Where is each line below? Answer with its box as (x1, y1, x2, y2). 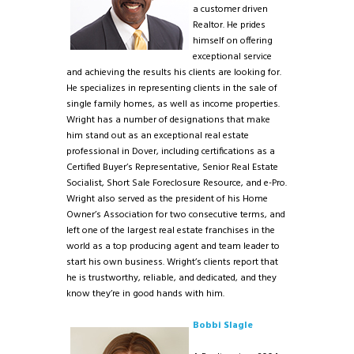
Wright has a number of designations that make (66, 111, 270, 128)
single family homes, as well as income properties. (66, 96, 280, 112)
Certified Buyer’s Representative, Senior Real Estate (66, 159, 278, 175)
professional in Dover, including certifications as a (66, 143, 275, 160)
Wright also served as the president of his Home (66, 190, 268, 207)
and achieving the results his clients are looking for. (66, 64, 281, 81)
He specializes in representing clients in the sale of (66, 80, 277, 96)
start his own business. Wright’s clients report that (66, 254, 278, 270)
